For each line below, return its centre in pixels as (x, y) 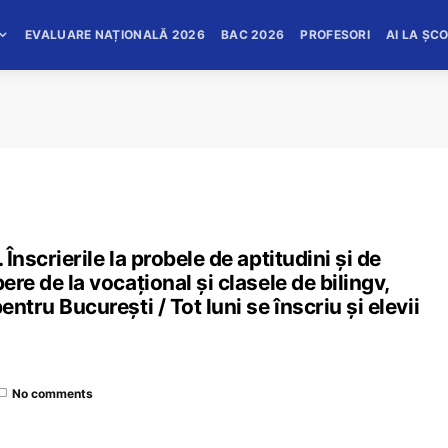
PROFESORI (335, 34)
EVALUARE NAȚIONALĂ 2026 (115, 34)
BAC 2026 (252, 34)
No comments (52, 393)
